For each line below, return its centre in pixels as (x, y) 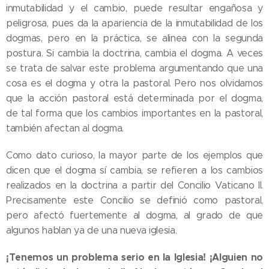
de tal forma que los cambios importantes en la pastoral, (134, 113)
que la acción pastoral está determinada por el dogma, (134, 98)
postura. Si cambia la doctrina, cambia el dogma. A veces (134, 53)
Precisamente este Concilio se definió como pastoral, (134, 201)
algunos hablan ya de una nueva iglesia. (92, 231)
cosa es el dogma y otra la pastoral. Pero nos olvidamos (134, 83)
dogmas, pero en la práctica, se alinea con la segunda (134, 38)
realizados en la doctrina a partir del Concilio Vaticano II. (134, 186)
